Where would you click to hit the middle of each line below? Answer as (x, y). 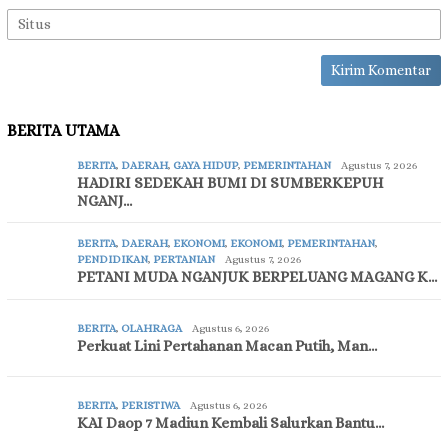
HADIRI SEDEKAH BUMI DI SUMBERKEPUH (230, 183)
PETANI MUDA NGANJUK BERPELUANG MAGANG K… (257, 277)
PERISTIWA (150, 406)
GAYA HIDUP (205, 166)
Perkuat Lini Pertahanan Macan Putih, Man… (227, 346)
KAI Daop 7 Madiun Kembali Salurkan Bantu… (230, 423)
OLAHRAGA (151, 329)
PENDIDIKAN (112, 260)
